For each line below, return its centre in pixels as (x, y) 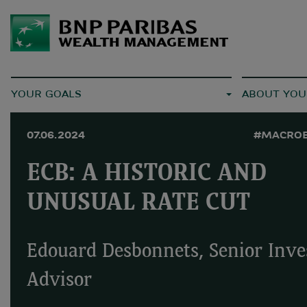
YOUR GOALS (46, 95)
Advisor (59, 281)
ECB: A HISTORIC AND (147, 174)
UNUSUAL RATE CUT (138, 204)
